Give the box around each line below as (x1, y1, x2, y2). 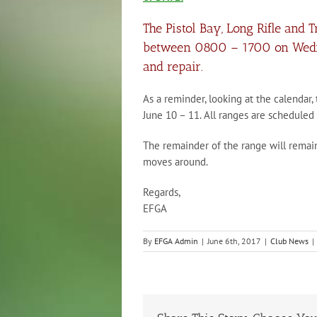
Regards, (143, 185, 180, 199)
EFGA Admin (154, 235, 198, 246)
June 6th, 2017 (207, 235, 261, 246)
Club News (270, 235, 309, 246)
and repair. (143, 59, 203, 74)
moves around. (143, 154, 208, 168)
